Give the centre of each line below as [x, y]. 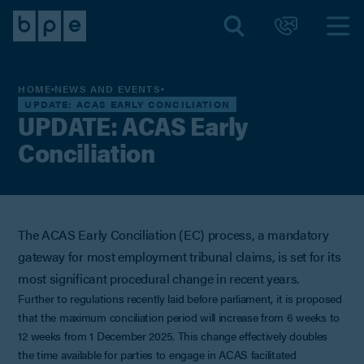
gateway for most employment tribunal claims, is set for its [180, 256]
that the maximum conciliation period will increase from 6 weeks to [179, 316]
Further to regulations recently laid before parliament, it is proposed [180, 298]
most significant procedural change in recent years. [160, 278]
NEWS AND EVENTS [108, 89]
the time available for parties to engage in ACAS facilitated [157, 354]
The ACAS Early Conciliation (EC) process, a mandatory [173, 234]
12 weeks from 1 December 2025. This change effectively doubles [173, 335]
